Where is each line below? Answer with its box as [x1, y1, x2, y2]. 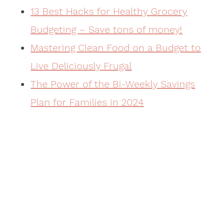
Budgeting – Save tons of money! [30, 24, 183, 36]
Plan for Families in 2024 [30, 96, 144, 109]
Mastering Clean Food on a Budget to [30, 42, 201, 54]
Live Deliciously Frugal [30, 60, 132, 72]
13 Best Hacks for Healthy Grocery [30, 5, 188, 18]
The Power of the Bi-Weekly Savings [30, 78, 195, 90]
